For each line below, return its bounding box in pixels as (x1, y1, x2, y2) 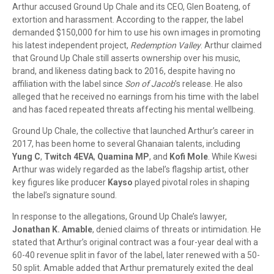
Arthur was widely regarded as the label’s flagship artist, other (12, 164, 249, 174)
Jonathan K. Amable (12, 224, 92, 234)
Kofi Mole (168, 151, 208, 161)
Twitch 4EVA (44, 151, 94, 161)
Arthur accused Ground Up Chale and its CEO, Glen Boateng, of (12, 1, 251, 12)
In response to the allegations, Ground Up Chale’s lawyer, (12, 211, 227, 221)
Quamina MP (97, 151, 149, 161)
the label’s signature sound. (12, 190, 117, 200)
